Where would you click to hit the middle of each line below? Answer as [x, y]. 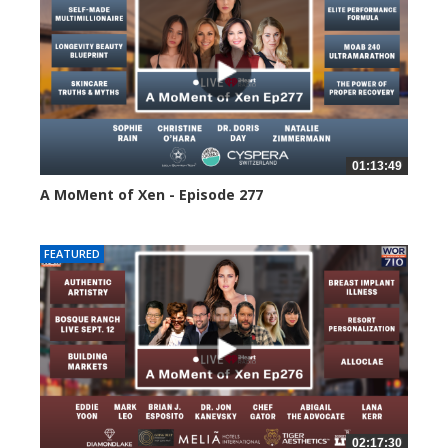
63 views [64, 215]
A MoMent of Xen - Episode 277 [151, 195]
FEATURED [72, 254]
